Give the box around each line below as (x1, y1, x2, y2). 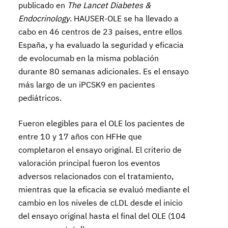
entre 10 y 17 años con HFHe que (18, 131, 142, 141)
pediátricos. (18, 93, 62, 103)
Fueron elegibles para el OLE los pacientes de (18, 118, 185, 128)
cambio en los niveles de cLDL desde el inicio (18, 197, 183, 208)
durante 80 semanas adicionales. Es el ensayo (18, 66, 189, 76)
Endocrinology (18, 13, 70, 23)
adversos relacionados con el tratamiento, (18, 171, 174, 181)
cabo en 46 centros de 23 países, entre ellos (18, 26, 183, 37)
